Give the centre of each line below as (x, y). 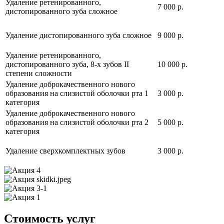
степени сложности (39, 73)
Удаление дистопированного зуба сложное (78, 35)
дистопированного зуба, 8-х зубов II (67, 64)
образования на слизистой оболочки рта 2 (77, 122)
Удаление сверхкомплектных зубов (65, 151)
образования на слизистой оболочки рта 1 (77, 93)
